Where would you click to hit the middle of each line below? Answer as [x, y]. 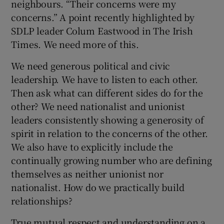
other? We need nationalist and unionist [98, 106]
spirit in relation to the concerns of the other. [109, 133]
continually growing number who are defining [111, 160]
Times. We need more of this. [75, 44]
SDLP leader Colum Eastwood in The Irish [102, 31]
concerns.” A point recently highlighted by [103, 17]
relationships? [42, 201]
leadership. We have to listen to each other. [104, 79]
